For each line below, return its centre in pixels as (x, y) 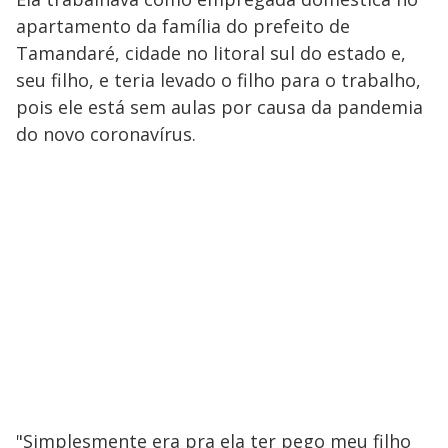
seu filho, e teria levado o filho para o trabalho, (218, 80)
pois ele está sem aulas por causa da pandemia (219, 107)
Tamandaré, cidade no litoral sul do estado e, (211, 53)
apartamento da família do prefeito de (183, 26)
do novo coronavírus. (106, 134)
